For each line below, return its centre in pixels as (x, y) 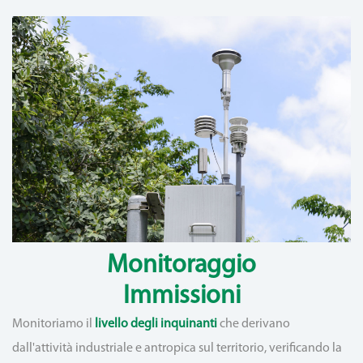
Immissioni (181, 297)
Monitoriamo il (53, 324)
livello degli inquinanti (156, 324)
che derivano (254, 324)
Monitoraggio (181, 266)
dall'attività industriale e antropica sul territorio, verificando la (177, 348)
